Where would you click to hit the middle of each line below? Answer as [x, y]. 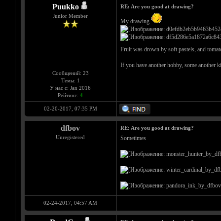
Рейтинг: [69, 95]
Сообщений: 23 [70, 73]
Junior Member [70, 16]
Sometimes [133, 138]
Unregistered [70, 137]
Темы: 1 [70, 81]
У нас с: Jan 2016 [70, 88]
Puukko [66, 7]
